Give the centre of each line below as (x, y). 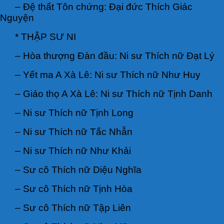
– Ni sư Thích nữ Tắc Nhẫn (74, 131)
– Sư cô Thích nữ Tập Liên (73, 207)
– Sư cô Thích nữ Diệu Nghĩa (78, 169)
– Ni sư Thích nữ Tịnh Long (74, 112)
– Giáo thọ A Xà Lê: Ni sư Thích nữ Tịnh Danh (114, 93)
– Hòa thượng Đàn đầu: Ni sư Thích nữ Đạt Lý (115, 55)
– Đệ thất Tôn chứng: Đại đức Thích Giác (104, 6)
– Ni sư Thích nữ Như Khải (73, 150)
